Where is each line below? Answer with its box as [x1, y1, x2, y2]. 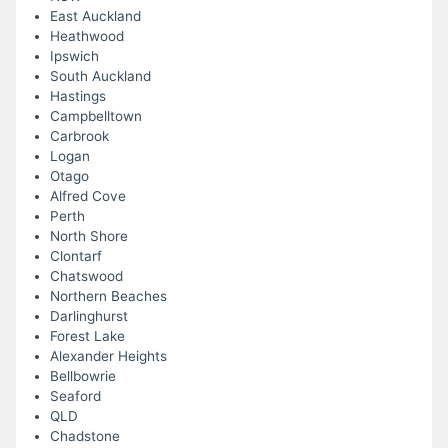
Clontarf [49, 248, 102, 265]
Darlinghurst [49, 308, 128, 325]
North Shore [49, 228, 128, 245]
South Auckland [49, 68, 151, 85]
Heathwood [49, 28, 124, 45]
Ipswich [49, 48, 99, 65]
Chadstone [49, 428, 120, 445]
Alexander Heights [49, 348, 167, 365]
